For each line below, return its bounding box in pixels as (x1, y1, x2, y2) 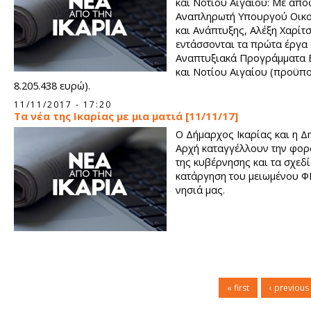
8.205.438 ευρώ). (14, 78, 90, 92)
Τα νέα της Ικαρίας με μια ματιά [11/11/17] (14, 109, 238, 123)
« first (227, 282, 249, 294)
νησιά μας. (176, 183, 225, 196)
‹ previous (269, 282, 309, 294)
